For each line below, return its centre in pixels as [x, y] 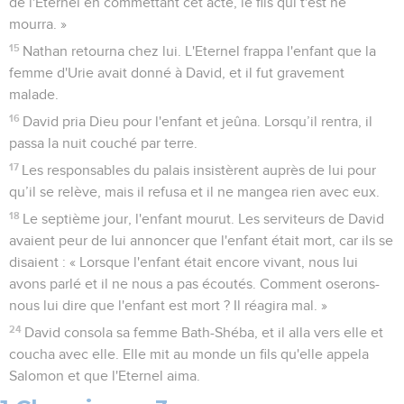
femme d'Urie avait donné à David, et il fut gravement [177, 73]
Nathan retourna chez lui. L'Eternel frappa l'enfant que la [200, 52]
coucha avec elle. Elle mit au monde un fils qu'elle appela [189, 355]
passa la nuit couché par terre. [103, 144]
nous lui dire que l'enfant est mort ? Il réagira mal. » [168, 306]
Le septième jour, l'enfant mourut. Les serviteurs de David [204, 220]
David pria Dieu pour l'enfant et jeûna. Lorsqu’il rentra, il [198, 122]
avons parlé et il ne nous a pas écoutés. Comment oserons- [194, 285]
